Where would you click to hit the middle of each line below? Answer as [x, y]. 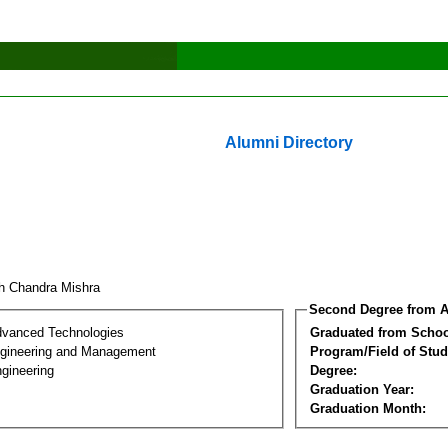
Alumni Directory [289, 142]
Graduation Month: [368, 408]
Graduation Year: [362, 389]
